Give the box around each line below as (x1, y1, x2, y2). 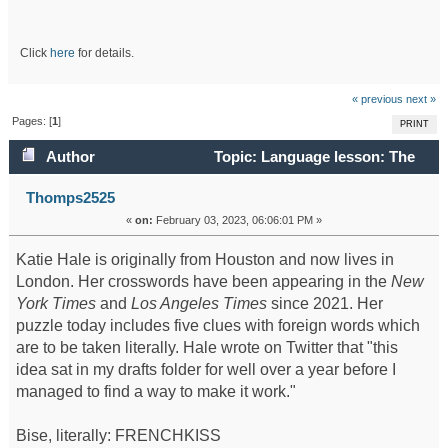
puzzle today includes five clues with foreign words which (15, 316, 420, 334)
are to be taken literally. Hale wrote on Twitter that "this (15, 338, 398, 356)
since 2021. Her (266, 294, 383, 312)
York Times (15, 294, 96, 312)
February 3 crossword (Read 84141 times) (18, 181, 313, 199)
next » (406, 92, 437, 105)
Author (45, 147, 95, 165)
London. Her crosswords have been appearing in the (15, 272, 391, 290)
